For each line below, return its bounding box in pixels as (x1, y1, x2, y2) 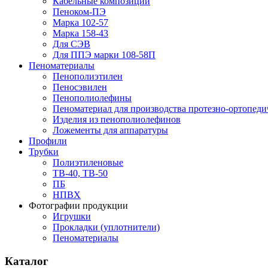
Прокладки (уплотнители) (53, 222, 160, 233)
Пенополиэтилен (53, 71, 123, 82)
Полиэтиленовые (53, 157, 123, 168)
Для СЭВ (53, 39, 90, 50)
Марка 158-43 (53, 28, 108, 39)
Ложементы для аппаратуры (53, 125, 168, 136)
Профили (29, 136, 67, 147)
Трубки (29, 147, 59, 157)
